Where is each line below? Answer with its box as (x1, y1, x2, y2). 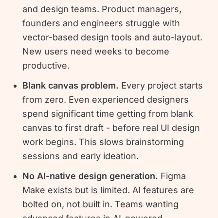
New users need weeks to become (22, 46, 170, 56)
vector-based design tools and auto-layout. (22, 32, 203, 42)
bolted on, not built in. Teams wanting (22, 199, 179, 209)
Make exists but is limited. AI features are (22, 184, 195, 195)
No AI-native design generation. (22, 170, 161, 181)
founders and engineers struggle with (22, 18, 181, 28)
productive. (22, 60, 70, 71)
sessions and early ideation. (22, 150, 139, 161)
